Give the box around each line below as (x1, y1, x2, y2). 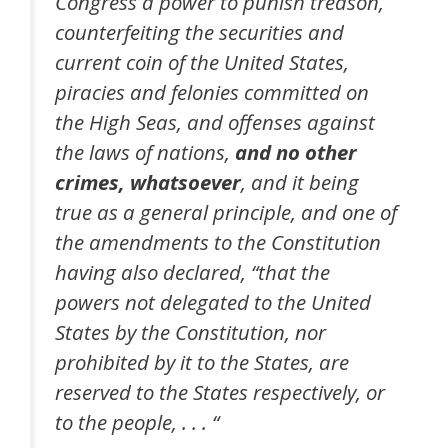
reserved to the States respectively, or (55, 377, 385, 406)
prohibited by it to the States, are (55, 347, 349, 376)
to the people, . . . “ (55, 407, 219, 436)
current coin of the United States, (55, 47, 349, 76)
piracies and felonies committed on (55, 77, 369, 106)
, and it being (241, 167, 359, 196)
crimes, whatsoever (55, 167, 241, 196)
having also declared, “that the (55, 257, 330, 286)
